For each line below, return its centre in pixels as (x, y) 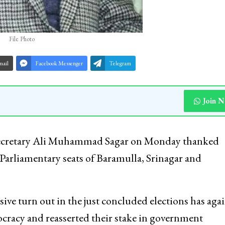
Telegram (120, 64)
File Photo (22, 39)
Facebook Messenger (59, 64)
